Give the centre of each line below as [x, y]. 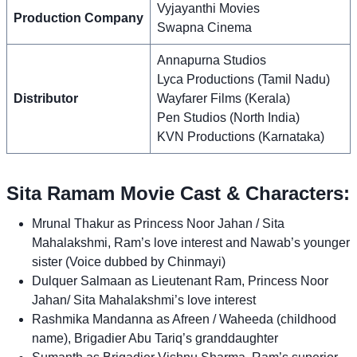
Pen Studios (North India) [228, 117]
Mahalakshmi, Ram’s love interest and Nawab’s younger [191, 242]
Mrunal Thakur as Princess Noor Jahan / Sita [158, 223]
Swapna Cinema [204, 27]
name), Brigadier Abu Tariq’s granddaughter [155, 338]
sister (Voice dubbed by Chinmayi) [129, 261]
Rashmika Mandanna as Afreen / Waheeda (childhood [184, 319]
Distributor [46, 98]
